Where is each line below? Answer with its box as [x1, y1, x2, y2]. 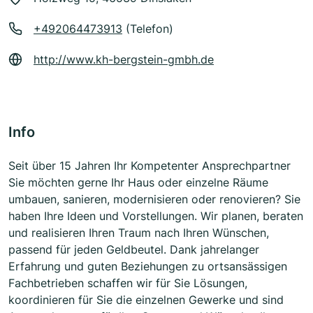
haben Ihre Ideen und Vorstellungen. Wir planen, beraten [8, 209, 303, 224]
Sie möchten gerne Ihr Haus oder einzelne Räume [8, 175, 268, 190]
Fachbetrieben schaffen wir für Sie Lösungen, [8, 276, 247, 291]
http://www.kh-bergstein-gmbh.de [34, 52, 214, 67]
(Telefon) [122, 22, 173, 36]
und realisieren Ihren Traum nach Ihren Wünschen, [8, 226, 269, 240]
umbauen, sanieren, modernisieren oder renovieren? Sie [8, 192, 300, 207]
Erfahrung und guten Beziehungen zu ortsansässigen [8, 259, 287, 274]
